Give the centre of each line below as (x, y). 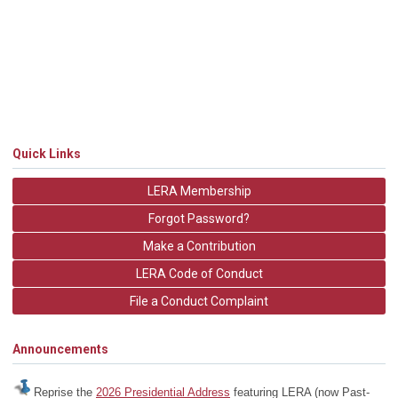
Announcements (60, 349)
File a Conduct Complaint (199, 301)
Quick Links (47, 154)
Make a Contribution (199, 246)
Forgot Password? (199, 219)
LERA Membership (199, 191)
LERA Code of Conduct (199, 274)
